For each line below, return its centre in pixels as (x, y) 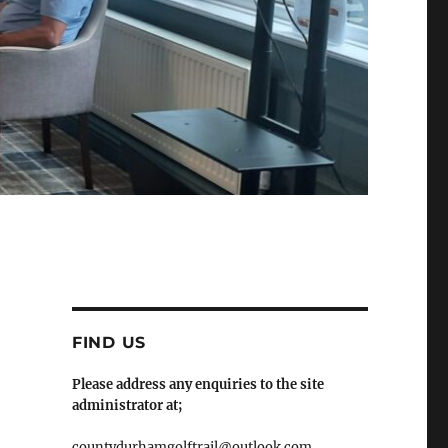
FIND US (109, 342)
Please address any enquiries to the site (197, 384)
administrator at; (126, 405)
